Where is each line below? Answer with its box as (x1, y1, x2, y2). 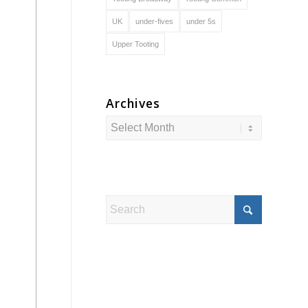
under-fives (135, 17, 173, 25)
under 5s (186, 17, 216, 25)
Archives (105, 95, 160, 111)
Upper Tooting (111, 40, 159, 48)
